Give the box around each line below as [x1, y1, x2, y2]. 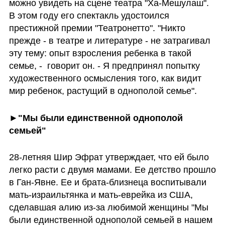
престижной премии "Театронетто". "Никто [9, 23, 185, 33]
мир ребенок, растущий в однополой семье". [9, 85, 199, 96]
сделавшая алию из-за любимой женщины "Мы [9, 202, 208, 213]
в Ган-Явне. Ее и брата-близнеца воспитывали [9, 177, 206, 188]
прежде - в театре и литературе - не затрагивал [9, 35, 210, 46]
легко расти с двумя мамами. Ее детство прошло [9, 165, 216, 175]
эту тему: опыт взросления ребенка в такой [9, 48, 191, 58]
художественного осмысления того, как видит [9, 73, 201, 83]
